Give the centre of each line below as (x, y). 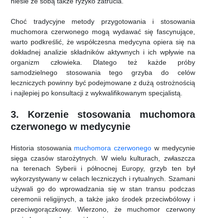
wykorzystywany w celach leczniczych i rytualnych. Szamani (103, 179)
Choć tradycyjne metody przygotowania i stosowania (103, 22)
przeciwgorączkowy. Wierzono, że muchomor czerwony (103, 209)
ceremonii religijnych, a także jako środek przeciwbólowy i (103, 199)
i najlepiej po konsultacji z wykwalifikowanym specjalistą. (97, 93)
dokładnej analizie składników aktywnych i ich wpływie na (103, 52)
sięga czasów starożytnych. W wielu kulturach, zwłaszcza (103, 158)
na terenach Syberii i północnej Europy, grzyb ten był (103, 169)
